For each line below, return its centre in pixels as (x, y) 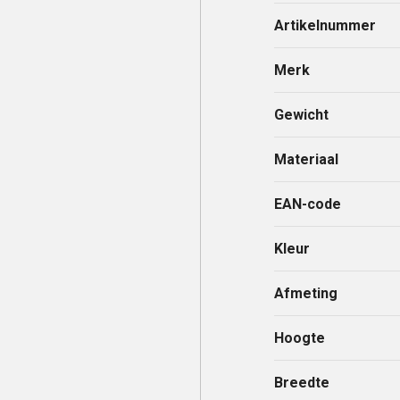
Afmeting (306, 293)
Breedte (302, 383)
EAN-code (308, 204)
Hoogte (300, 338)
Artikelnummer (325, 25)
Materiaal (307, 159)
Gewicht (302, 115)
